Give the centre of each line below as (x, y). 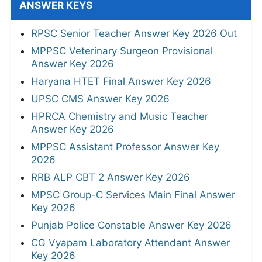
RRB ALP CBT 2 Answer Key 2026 (111, 177)
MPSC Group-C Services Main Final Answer (133, 194)
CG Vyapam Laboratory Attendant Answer (130, 242)
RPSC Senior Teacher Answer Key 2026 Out (134, 33)
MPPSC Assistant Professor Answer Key (125, 146)
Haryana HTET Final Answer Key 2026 (121, 81)
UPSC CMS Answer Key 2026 (100, 99)
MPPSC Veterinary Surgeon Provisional (122, 51)
